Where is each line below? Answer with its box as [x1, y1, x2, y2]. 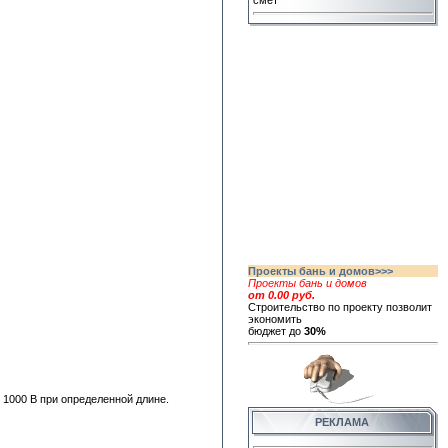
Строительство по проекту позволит [248, 300, 432, 313]
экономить [248, 312, 302, 325]
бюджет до [248, 324, 304, 337]
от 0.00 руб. [248, 288, 315, 301]
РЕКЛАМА [314, 415, 387, 428]
